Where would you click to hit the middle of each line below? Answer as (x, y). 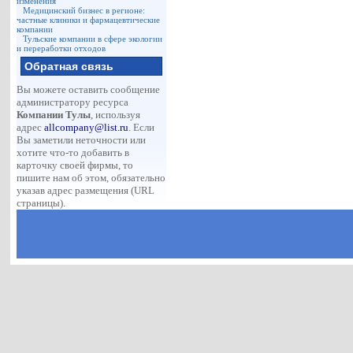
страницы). (41, 203)
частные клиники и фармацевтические (89, 20)
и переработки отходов (61, 48)
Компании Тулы (54, 115)
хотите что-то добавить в (73, 152)
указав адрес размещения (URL (86, 190)
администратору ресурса (73, 102)
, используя (116, 115)
